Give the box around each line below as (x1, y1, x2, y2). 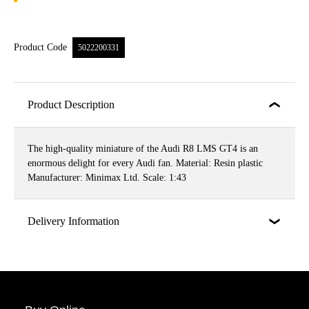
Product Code (14, 41, 70, 52)
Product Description (28, 98, 114, 110)
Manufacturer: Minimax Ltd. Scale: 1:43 (28, 172, 186, 183)
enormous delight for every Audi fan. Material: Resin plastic (28, 157, 263, 168)
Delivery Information (28, 215, 119, 227)
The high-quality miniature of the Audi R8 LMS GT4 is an (28, 143, 258, 154)
